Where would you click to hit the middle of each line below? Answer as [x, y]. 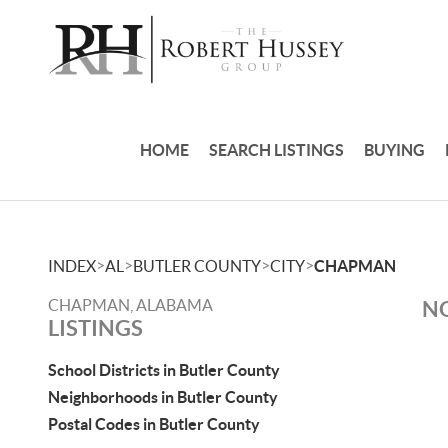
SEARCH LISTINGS [277, 149]
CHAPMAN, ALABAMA [130, 305]
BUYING [395, 149]
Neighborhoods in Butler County [163, 397]
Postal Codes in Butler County [154, 424]
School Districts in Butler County [164, 370]
